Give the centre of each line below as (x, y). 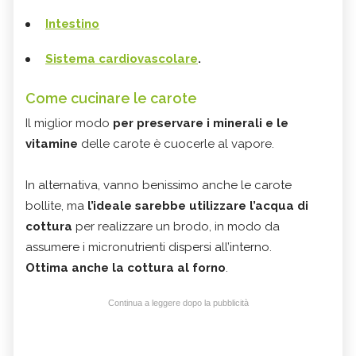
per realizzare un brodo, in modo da (176, 227)
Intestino (72, 24)
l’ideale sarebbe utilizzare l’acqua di (196, 206)
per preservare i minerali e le (201, 124)
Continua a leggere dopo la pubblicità (178, 303)
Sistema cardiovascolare (122, 59)
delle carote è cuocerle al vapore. (176, 144)
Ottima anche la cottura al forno (126, 268)
